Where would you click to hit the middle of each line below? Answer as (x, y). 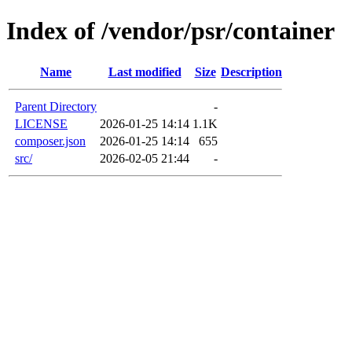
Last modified (145, 71)
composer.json (50, 141)
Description (251, 71)
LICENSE (41, 123)
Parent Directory (56, 106)
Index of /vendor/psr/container (170, 31)
